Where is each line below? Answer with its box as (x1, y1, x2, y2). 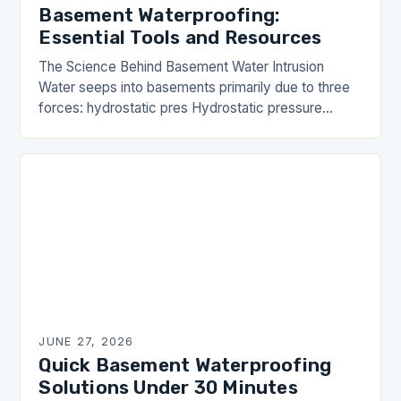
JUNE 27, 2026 (38, 335, 134, 349)
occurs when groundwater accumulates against (38, 120, 330, 138)
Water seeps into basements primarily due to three (38, 79, 351, 97)
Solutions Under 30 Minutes (38, 377, 298, 399)
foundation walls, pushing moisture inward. (38, 141, 298, 158)
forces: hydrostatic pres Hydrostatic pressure (38, 99, 323, 117)
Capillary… (38, 161, 102, 179)
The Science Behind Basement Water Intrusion (38, 58, 325, 76)
